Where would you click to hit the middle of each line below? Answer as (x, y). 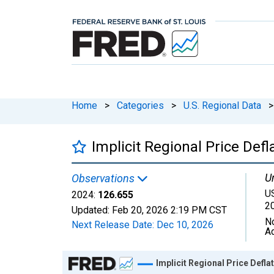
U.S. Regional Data (222, 105)
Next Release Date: (114, 224)
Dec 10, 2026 (185, 224)
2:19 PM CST (199, 210)
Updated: (92, 210)
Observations (104, 178)
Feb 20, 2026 (140, 210)
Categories (140, 105)
